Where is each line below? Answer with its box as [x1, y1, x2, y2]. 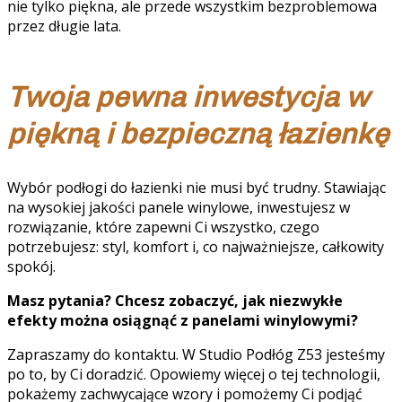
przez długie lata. [7, 15, 121, 36]
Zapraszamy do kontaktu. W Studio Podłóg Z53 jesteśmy [7, 344, 385, 364]
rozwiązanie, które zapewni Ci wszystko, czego [7, 216, 319, 237]
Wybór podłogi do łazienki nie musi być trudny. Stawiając [7, 177, 386, 197]
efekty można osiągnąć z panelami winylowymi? [7, 310, 358, 330]
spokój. [7, 256, 56, 276]
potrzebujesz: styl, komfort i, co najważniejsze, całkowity [7, 236, 384, 257]
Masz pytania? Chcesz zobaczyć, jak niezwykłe [7, 290, 343, 310]
